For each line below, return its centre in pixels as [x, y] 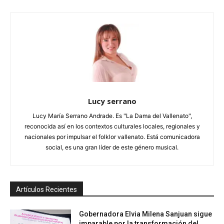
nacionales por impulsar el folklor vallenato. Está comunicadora [112, 137]
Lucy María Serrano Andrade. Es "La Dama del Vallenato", [112, 116]
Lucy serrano [112, 101]
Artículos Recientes [46, 190]
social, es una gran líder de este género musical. [112, 147]
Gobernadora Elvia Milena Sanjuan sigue [146, 214]
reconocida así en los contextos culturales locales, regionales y [112, 126]
